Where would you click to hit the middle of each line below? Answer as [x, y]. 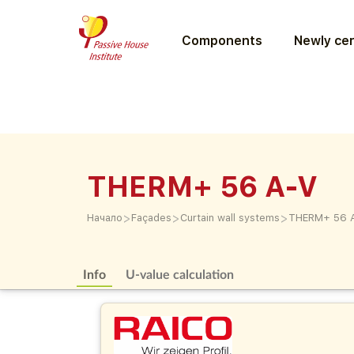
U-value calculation [180, 274]
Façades [151, 218]
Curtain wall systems [230, 218]
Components [222, 40]
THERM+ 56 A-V [202, 187]
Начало [105, 218]
